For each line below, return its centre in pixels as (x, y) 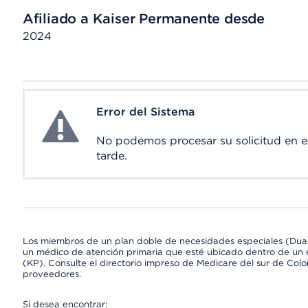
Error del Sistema (145, 112)
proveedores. (52, 274)
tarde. (111, 156)
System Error (73, 112)
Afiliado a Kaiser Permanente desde (143, 19)
